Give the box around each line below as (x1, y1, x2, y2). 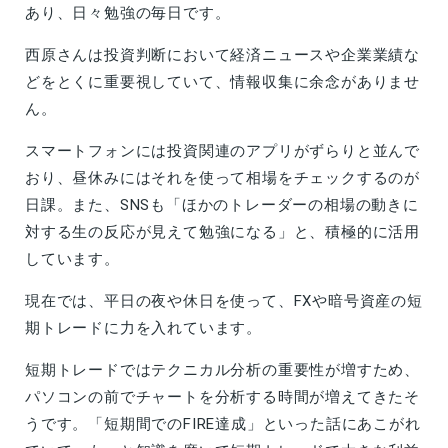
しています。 (25, 250, 120, 269)
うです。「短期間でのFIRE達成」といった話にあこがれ (25, 415, 421, 434)
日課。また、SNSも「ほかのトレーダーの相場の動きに (25, 196, 419, 215)
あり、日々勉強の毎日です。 (25, 4, 231, 23)
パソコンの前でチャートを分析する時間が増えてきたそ (25, 388, 420, 407)
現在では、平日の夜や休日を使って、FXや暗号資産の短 (25, 292, 423, 311)
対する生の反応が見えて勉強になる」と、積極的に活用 (25, 223, 420, 242)
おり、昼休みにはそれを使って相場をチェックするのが (25, 169, 420, 188)
